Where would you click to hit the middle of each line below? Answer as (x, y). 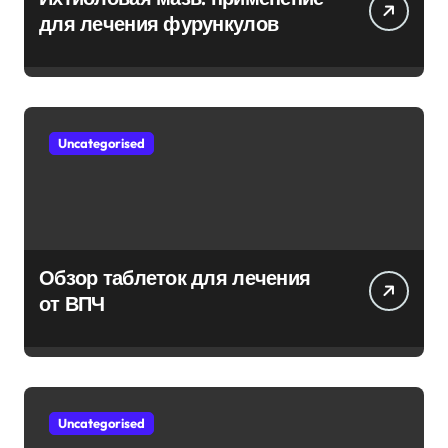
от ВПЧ (72, 303)
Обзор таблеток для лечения (175, 277)
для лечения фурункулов (159, 23)
